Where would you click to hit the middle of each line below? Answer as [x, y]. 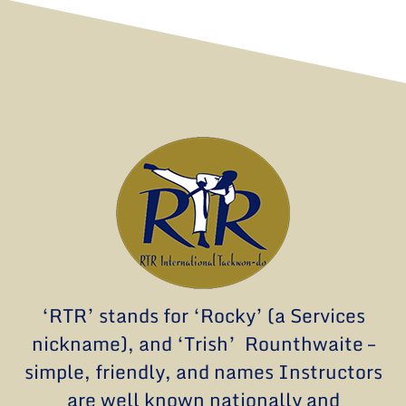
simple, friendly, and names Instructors [203, 372]
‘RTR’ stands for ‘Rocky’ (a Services [203, 316]
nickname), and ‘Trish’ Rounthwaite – [203, 344]
